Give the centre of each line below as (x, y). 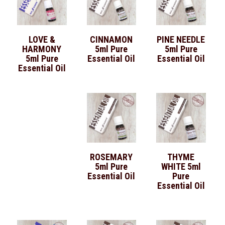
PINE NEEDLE (181, 39)
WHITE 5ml (181, 166)
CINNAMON (111, 39)
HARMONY (42, 49)
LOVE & (42, 39)
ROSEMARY (111, 157)
